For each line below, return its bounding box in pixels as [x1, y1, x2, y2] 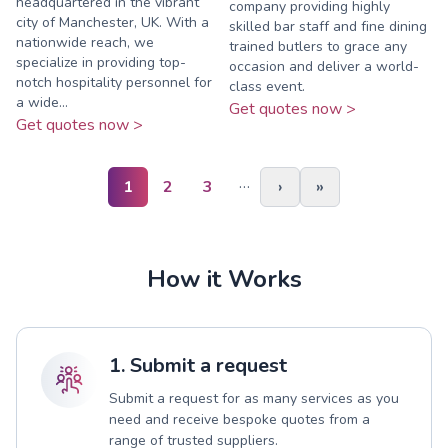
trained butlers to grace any [229, 36, 407, 56]
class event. [229, 76, 305, 96]
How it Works [146, 262, 302, 295]
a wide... [16, 92, 68, 112]
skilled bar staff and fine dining [229, 16, 427, 36]
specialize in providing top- [16, 52, 186, 72]
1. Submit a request [109, 351, 287, 379]
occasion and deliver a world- [229, 56, 419, 76]
